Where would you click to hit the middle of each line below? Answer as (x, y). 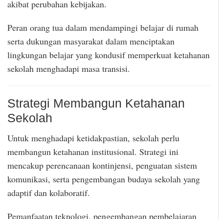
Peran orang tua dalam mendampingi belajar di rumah (103, 28)
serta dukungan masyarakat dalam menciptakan (91, 41)
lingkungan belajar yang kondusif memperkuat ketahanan (109, 55)
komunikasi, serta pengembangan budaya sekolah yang (104, 179)
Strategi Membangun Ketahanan (96, 103)
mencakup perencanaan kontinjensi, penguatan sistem (102, 165)
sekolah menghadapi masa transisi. (69, 69)
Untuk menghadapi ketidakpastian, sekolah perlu (93, 138)
